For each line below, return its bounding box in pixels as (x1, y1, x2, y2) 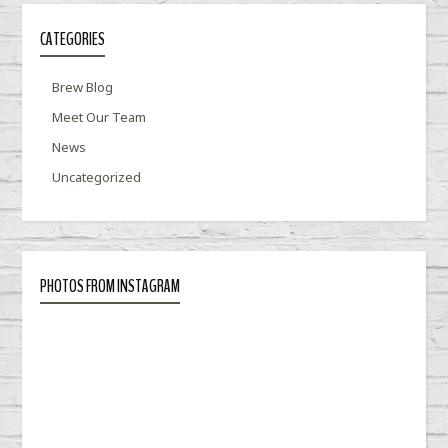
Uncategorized (52, 168, 142, 187)
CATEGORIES (40, 28, 106, 52)
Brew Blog (52, 78, 114, 97)
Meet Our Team (52, 108, 147, 127)
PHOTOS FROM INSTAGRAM (40, 275, 181, 299)
